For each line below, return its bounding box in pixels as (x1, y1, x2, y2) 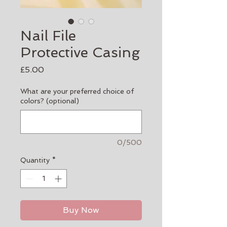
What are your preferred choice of (20, 87, 134, 95)
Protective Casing (20, 44, 140, 61)
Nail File (20, 27, 76, 44)
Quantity (20, 156, 50, 164)
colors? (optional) (20, 96, 79, 105)
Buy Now (63, 205, 99, 215)
